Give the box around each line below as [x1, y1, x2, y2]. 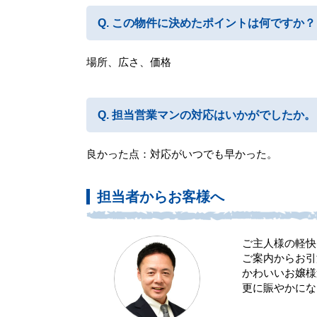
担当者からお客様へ [97, 189, 224, 204]
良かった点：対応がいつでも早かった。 [86, 148, 277, 160]
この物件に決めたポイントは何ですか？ [112, 17, 316, 29]
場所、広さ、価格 [86, 56, 171, 68]
